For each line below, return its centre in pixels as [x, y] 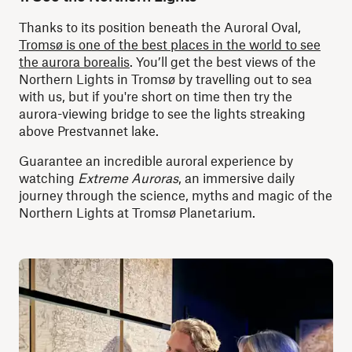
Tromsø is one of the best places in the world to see [170, 44]
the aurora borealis [74, 61]
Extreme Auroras [128, 178]
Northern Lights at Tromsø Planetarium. [137, 212]
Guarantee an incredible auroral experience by [156, 160]
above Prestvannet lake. [89, 130]
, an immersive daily [236, 178]
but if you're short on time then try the [179, 96]
